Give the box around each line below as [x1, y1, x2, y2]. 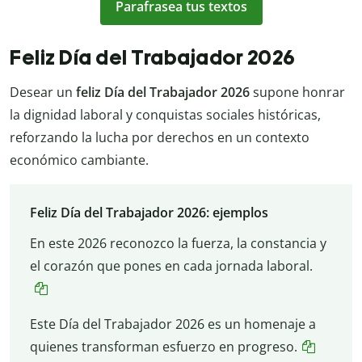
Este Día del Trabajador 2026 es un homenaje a [29, 314, 316, 333]
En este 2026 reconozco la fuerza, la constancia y [29, 234, 326, 252]
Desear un [10, 83, 73, 102]
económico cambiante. [10, 151, 149, 170]
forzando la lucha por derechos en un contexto [23, 128, 309, 147]
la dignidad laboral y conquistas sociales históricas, [10, 106, 321, 124]
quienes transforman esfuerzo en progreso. [29, 337, 297, 356]
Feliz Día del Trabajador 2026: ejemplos [29, 203, 268, 221]
